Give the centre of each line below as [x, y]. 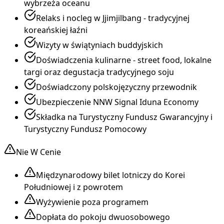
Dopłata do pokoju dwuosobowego [103, 217]
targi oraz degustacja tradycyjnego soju [99, 72]
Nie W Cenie [38, 152]
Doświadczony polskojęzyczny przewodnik [116, 87]
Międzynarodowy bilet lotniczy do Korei [110, 175]
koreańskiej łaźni [56, 30]
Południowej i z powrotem [73, 187]
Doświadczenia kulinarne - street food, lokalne [124, 60]
